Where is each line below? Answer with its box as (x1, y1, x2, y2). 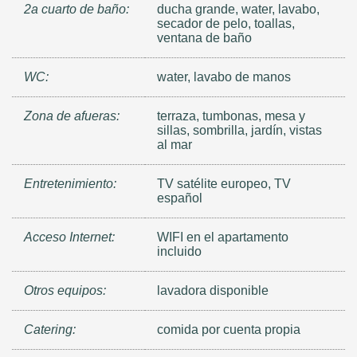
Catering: (24, 323, 76, 337)
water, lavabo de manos (157, 70, 292, 84)
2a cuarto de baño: (24, 2, 129, 17)
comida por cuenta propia (157, 323, 301, 337)
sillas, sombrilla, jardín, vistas (157, 124, 323, 138)
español (157, 191, 203, 206)
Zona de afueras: (24, 109, 120, 124)
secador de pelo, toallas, (157, 17, 296, 31)
